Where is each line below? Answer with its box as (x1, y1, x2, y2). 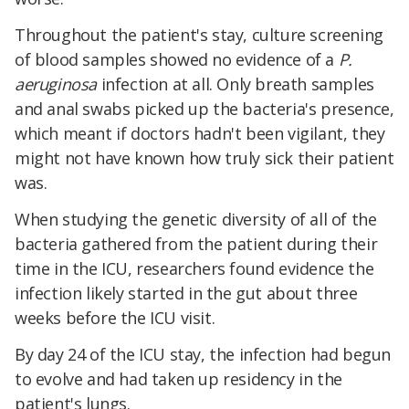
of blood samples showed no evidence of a (15, 48, 339, 71)
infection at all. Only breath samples (97, 73, 374, 96)
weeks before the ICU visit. (15, 307, 215, 330)
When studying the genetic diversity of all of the (15, 208, 377, 231)
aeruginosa (15, 73, 97, 96)
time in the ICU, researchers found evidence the (15, 257, 374, 280)
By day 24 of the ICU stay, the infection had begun (15, 342, 392, 365)
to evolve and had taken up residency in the (15, 367, 342, 390)
